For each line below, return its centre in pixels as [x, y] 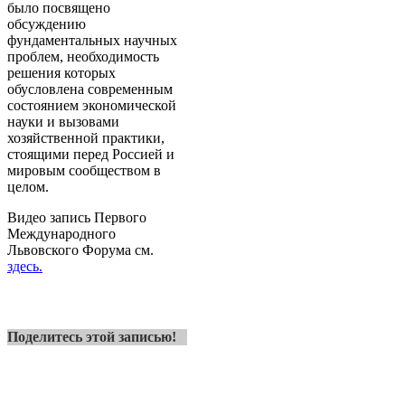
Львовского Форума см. [80, 250]
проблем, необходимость [83, 56]
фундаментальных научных [92, 40]
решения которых [61, 72]
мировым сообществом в [84, 170]
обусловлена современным [90, 89]
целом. [28, 186]
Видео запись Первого [77, 217]
